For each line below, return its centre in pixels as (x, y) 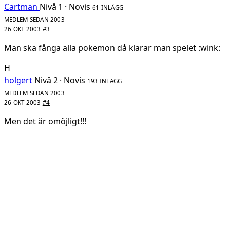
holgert (18, 80)
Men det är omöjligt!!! (45, 121)
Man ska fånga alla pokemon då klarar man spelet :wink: (112, 47)
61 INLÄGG (108, 7)
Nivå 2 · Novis (60, 80)
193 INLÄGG (105, 81)
